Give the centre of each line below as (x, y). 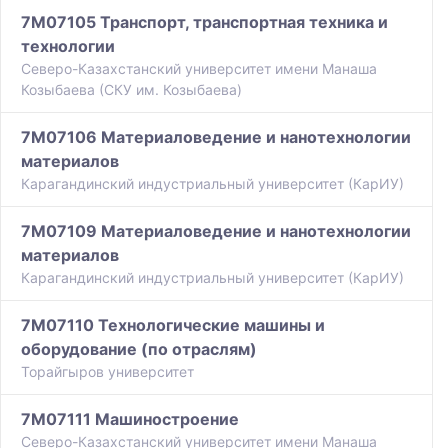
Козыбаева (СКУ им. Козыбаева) (131, 90)
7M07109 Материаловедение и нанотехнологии (216, 231)
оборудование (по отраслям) (139, 349)
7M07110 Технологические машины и (173, 325)
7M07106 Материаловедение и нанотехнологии (216, 137)
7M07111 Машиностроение (130, 419)
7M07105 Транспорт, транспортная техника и (204, 22)
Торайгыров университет (107, 372)
